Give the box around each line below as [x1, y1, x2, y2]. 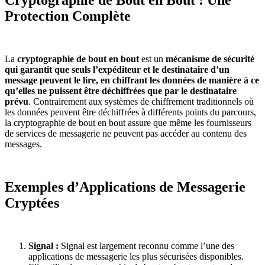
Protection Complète [5, 8, 131, 24]
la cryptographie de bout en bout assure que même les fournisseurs [5, 117, 251, 128]
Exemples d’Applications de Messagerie [5, 179, 245, 195]
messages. [5, 138, 42, 149]
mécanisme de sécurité [166, 53, 254, 64]
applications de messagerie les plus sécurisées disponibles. [28, 251, 244, 261]
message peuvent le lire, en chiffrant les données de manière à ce [5, 75, 259, 85]
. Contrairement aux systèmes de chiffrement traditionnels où [28, 96, 254, 106]
